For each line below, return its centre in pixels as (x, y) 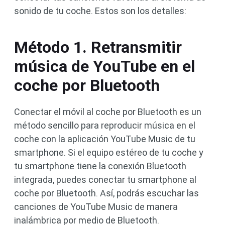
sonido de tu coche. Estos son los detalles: (100, 11)
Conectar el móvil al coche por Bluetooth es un (108, 112)
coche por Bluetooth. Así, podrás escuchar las (106, 193)
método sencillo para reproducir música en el (105, 125)
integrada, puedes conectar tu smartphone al (105, 180)
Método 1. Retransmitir (98, 47)
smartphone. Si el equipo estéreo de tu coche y (109, 152)
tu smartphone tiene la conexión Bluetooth (100, 166)
